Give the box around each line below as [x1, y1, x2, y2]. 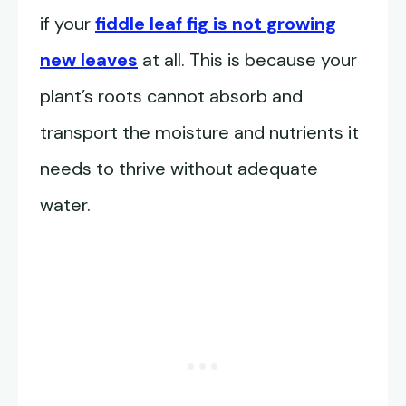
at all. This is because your [138, 48, 357, 72]
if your [40, 12, 95, 35]
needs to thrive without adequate [40, 157, 318, 180]
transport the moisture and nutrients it [40, 121, 359, 144]
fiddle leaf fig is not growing [95, 12, 336, 35]
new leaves [40, 48, 138, 72]
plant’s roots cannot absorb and [40, 84, 303, 108]
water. [40, 193, 91, 217]
